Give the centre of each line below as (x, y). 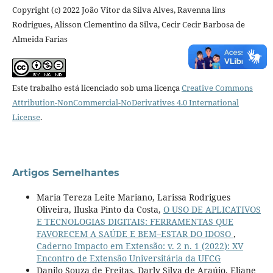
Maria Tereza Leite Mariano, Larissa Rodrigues (133, 197)
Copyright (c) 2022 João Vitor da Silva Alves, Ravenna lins (119, 9)
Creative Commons (217, 87)
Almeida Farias (40, 39)
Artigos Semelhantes (66, 172)
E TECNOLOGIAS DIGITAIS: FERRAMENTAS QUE (135, 221)
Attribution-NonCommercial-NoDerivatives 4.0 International (125, 102)
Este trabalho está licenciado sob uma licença (97, 87)
